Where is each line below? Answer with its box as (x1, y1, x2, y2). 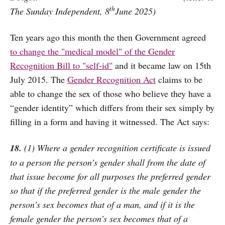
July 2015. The (10, 73, 67, 85)
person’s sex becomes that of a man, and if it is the (10, 198, 195, 210)
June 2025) (115, 5, 156, 17)
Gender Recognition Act (67, 73, 156, 85)
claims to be (156, 73, 202, 85)
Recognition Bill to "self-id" (10, 59, 113, 71)
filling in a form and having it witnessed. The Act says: (10, 115, 209, 128)
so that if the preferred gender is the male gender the (10, 184, 201, 196)
